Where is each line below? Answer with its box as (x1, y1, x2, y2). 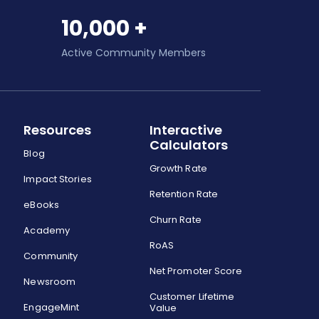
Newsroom (23, 275, 76, 288)
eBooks (23, 198, 59, 211)
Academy (23, 224, 70, 237)
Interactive (149, 121, 222, 139)
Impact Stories (23, 172, 92, 186)
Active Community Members (61, 46, 206, 60)
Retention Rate (149, 187, 219, 201)
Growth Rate (149, 162, 207, 175)
